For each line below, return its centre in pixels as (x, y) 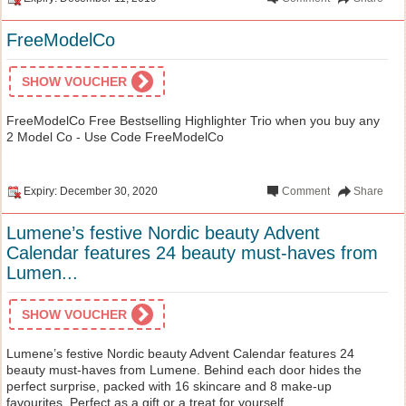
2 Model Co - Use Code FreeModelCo (115, 136)
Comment (306, 191)
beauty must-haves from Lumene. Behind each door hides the (184, 369)
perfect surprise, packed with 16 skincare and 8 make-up (169, 386)
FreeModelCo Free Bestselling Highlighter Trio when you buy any (193, 120)
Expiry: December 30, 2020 (91, 191)
